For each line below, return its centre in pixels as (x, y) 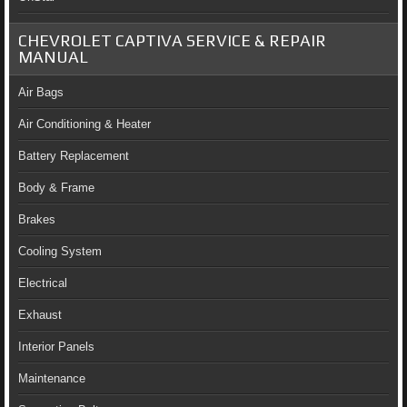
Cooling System (60, 251)
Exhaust (40, 314)
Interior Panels (56, 346)
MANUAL (53, 56)
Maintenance (52, 378)
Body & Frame (56, 187)
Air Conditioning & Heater (84, 124)
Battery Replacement (74, 155)
